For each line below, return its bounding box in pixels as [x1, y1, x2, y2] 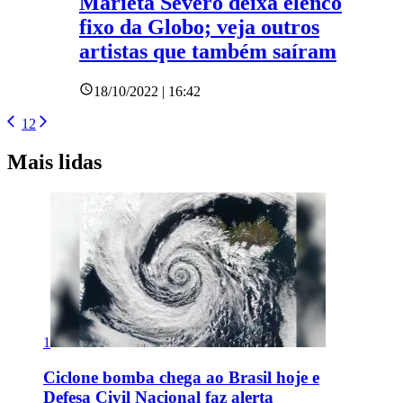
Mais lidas [7, 149, 102, 174]
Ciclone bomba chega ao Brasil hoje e [43, 367, 319, 387]
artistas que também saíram [79, 40, 336, 64]
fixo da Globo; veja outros [79, 15, 319, 40]
